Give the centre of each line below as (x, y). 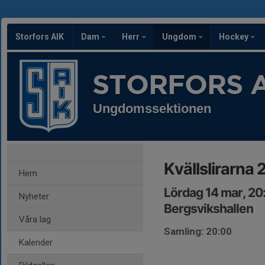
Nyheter (34, 196)
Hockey (235, 37)
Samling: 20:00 (198, 231)
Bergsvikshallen (209, 209)
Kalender (36, 243)
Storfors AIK (40, 37)
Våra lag (35, 219)
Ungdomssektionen (152, 109)
